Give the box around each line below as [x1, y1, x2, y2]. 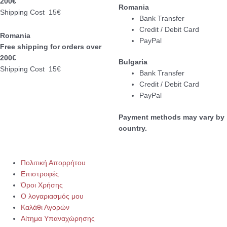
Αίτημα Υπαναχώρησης [21, 214, 95, 222]
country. [118, 124, 147, 132]
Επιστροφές [21, 170, 59, 178]
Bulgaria [118, 58, 147, 66]
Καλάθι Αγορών [21, 203, 70, 211]
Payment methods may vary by [118, 113, 224, 121]
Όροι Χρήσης [21, 181, 63, 189]
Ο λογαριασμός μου [21, 192, 84, 200]
